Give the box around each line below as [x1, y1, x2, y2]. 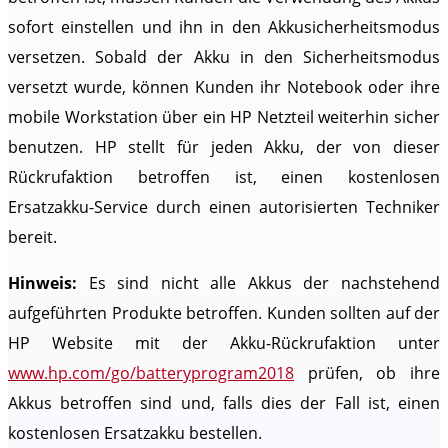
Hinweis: [8, 272, 89, 295]
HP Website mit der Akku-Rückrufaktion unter [8, 332, 440, 355]
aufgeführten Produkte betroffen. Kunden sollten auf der [8, 302, 440, 325]
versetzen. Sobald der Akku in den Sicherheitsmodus [8, 46, 440, 69]
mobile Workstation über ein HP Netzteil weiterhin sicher [8, 106, 440, 129]
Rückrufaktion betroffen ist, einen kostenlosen [8, 166, 440, 189]
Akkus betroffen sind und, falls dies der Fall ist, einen [8, 392, 440, 415]
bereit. [8, 226, 57, 249]
